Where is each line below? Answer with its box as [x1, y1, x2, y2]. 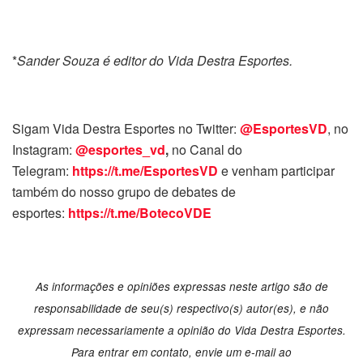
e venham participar [221, 160, 335, 180]
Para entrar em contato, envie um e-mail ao [71, 344, 292, 360]
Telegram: [12, 160, 72, 180]
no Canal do [169, 139, 242, 159]
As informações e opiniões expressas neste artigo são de [35, 278, 328, 294]
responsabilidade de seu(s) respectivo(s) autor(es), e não [34, 300, 329, 316]
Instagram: [12, 139, 75, 159]
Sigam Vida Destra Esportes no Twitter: [12, 118, 240, 138]
